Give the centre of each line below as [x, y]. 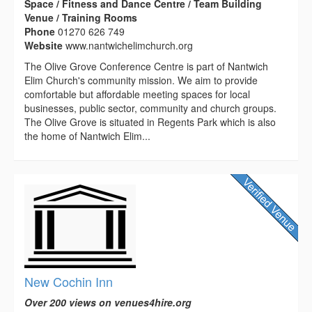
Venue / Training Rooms [81, 18]
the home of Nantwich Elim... [87, 136]
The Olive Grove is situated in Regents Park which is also [150, 122]
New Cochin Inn [69, 282]
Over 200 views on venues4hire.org [108, 303]
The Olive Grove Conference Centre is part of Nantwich [146, 67]
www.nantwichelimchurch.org [129, 46]
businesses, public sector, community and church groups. [150, 108]
